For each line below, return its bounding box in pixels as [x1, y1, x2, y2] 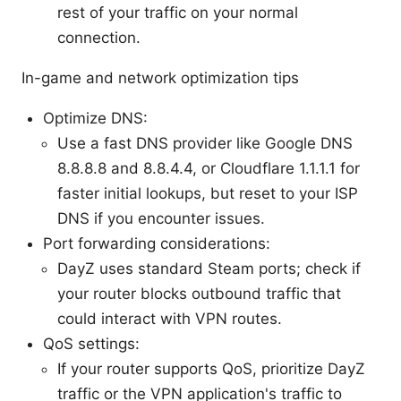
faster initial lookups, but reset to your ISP [57, 183, 358, 202]
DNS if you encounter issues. [57, 209, 265, 227]
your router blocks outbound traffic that [57, 284, 341, 303]
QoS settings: [43, 334, 140, 353]
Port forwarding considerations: [43, 234, 270, 252]
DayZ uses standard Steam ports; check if [57, 259, 361, 277]
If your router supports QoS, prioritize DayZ [57, 359, 365, 378]
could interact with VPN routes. [57, 309, 282, 328]
